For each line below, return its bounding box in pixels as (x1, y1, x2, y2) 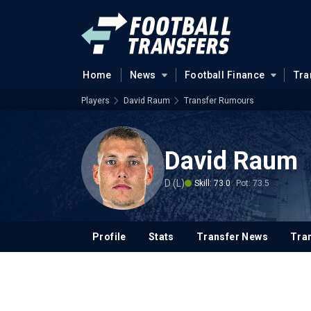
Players (81, 96, 110, 106)
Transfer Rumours (184, 96, 254, 106)
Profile (92, 231, 126, 242)
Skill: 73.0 (194, 178, 230, 188)
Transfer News (196, 231, 269, 242)
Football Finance (184, 69, 265, 81)
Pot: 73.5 (236, 178, 269, 188)
